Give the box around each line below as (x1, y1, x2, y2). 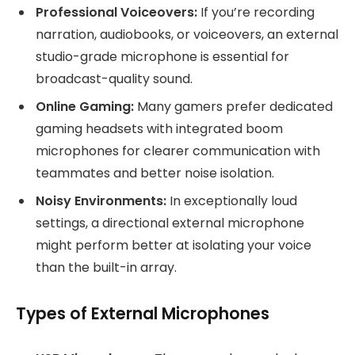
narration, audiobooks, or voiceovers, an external (36, 25, 338, 44)
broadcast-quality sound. (36, 69, 193, 88)
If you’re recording (197, 2, 315, 21)
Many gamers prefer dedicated (134, 97, 333, 116)
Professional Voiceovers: (36, 2, 197, 21)
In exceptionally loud (166, 191, 297, 210)
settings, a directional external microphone (36, 213, 304, 232)
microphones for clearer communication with (36, 141, 320, 160)
